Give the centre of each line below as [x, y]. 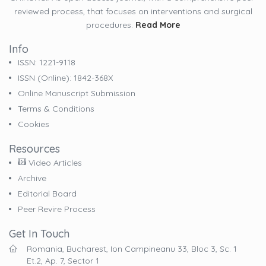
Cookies [34, 124]
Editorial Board [47, 194]
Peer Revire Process [57, 209]
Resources [34, 149]
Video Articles [54, 163]
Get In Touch [39, 234]
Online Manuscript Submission [77, 94]
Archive [32, 178]
